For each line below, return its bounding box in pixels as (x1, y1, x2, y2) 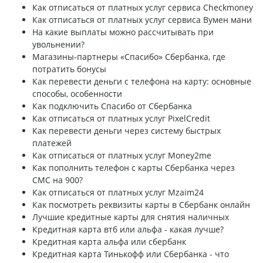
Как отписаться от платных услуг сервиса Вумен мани (32, 14, 252, 26)
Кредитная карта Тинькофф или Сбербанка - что (32, 248, 229, 260)
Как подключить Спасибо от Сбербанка (32, 100, 192, 112)
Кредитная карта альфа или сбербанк (32, 236, 186, 248)
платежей (32, 137, 72, 149)
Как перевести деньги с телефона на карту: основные (32, 76, 251, 87)
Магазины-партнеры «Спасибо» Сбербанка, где (32, 51, 225, 63)
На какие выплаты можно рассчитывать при (32, 26, 214, 38)
